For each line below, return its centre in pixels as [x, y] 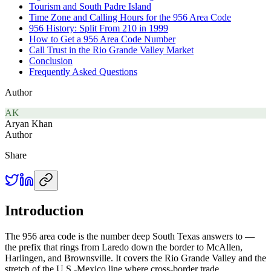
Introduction [44, 210]
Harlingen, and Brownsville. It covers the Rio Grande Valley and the [135, 258]
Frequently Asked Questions [83, 71]
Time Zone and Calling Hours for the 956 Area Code [130, 17]
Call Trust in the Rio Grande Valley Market [111, 50]
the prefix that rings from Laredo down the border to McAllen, [124, 247]
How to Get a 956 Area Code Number [102, 39]
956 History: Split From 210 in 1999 [99, 28]
